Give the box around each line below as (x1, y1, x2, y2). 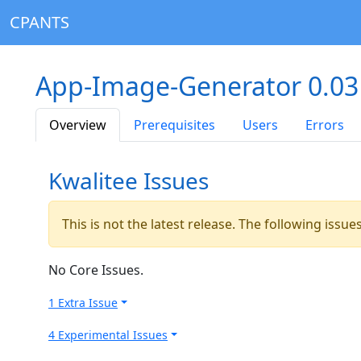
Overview (49, 116, 106, 134)
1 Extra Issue (48, 295, 118, 310)
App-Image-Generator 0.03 (35, 68, 359, 103)
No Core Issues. (48, 261, 143, 279)
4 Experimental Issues (48, 327, 168, 342)
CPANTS (10, 11, 69, 33)
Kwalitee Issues (48, 165, 209, 196)
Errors (305, 116, 344, 134)
